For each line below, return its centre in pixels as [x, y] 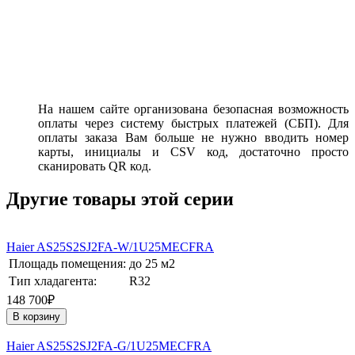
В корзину [36, 317]
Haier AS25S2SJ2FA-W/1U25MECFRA [110, 247]
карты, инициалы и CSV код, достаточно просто [193, 151]
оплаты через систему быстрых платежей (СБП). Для [193, 123]
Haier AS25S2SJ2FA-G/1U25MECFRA [109, 346]
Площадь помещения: [67, 264]
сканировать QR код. [95, 166]
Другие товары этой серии [120, 199]
